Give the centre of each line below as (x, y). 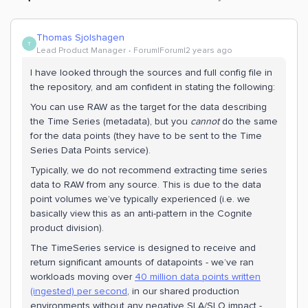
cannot (205, 121)
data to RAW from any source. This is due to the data (146, 185)
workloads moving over (82, 277)
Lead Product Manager (81, 51)
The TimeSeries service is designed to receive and (143, 248)
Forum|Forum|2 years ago (183, 51)
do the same (249, 121)
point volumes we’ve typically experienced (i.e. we (140, 199)
